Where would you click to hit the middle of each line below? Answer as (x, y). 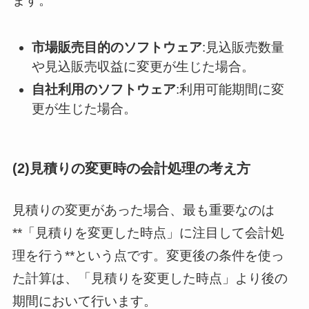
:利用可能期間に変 (230, 89)
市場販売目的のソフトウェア (117, 47)
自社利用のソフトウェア (104, 89)
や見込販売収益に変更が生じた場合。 (143, 66)
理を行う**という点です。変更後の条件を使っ (148, 255)
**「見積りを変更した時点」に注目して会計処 (148, 232)
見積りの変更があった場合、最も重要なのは (143, 210)
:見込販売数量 (243, 47)
